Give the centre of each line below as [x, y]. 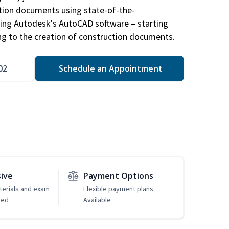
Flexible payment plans [118, 189]
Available [97, 200]
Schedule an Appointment [109, 69]
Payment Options [118, 176]
